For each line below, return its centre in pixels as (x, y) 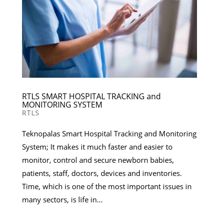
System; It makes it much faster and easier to (97, 147)
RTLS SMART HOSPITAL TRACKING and (91, 97)
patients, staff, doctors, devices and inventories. (102, 173)
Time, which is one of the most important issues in (107, 186)
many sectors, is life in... (62, 200)
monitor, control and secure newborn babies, (98, 160)
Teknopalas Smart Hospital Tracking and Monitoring (109, 134)
